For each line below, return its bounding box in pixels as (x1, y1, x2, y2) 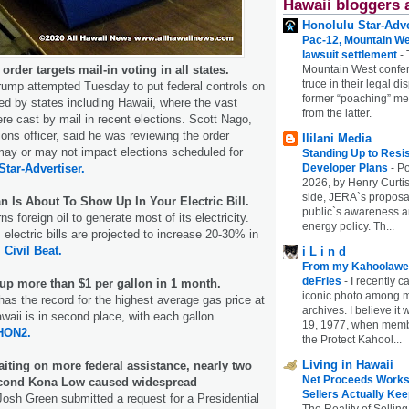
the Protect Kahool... (302, 332, 402, 346)
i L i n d (302, 244, 346, 258)
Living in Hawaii (302, 357, 393, 372)
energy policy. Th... (302, 219, 394, 233)
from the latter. (302, 106, 372, 120)
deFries (302, 274, 344, 288)
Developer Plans (302, 161, 391, 174)
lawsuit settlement (302, 47, 400, 61)
